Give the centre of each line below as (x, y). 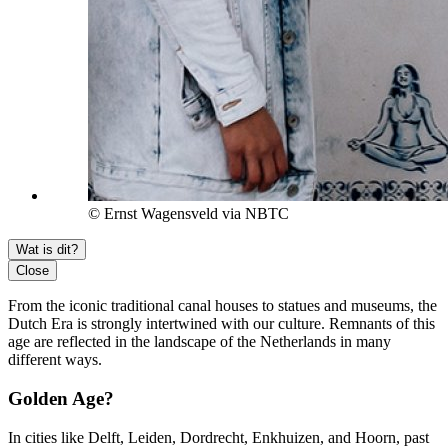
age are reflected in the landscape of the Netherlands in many (199, 342)
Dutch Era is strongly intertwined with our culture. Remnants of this (221, 324)
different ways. (55, 360)
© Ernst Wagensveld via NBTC (188, 214)
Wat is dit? (47, 250)
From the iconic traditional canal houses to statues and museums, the (222, 306)
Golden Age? (61, 398)
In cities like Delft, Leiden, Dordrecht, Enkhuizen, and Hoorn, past (218, 437)
